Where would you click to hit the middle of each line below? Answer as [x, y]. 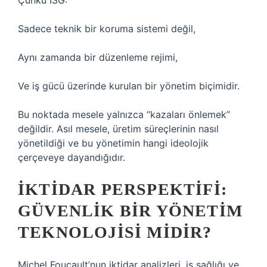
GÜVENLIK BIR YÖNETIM [131, 211]
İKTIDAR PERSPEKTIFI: [123, 189]
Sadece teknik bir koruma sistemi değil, [107, 29]
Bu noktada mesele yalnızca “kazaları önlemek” [124, 114]
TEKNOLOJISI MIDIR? [115, 232]
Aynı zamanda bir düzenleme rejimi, [98, 57]
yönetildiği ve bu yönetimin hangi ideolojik [113, 143]
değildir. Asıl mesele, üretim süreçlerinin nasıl [118, 129]
